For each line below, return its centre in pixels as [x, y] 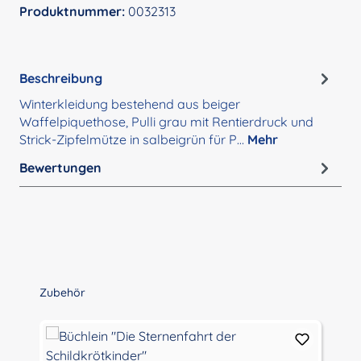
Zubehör [62, 293]
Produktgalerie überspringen [96, 292]
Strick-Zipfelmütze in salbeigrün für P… [133, 140]
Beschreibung [61, 78]
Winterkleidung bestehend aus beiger [130, 104]
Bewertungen [60, 167]
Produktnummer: [74, 12]
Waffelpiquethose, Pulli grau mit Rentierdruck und [166, 122]
